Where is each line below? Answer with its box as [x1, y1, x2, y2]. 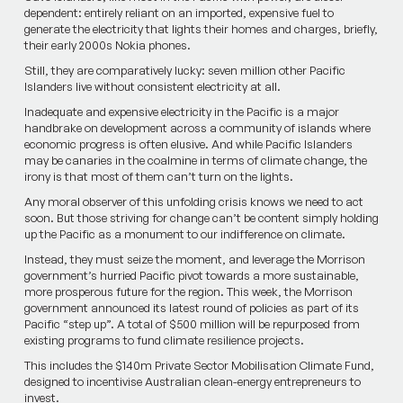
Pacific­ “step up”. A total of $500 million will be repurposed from [23, 317, 360, 332]
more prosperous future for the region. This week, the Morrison [23, 284, 353, 300]
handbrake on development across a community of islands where [23, 121, 371, 136]
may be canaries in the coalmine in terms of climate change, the [23, 153, 367, 168]
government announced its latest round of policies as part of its [23, 300, 359, 316]
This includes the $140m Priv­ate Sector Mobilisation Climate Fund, [23, 358, 374, 373]
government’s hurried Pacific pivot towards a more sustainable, [23, 268, 359, 283]
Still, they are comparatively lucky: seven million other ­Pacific [23, 63, 345, 78]
